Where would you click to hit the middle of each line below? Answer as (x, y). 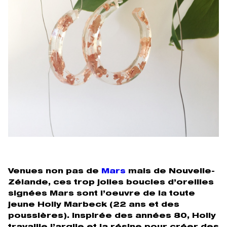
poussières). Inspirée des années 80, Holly (112, 216)
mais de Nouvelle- (170, 172)
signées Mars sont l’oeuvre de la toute (102, 194)
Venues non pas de (55, 172)
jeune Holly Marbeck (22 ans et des (94, 205)
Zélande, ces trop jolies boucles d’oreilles (111, 183)
